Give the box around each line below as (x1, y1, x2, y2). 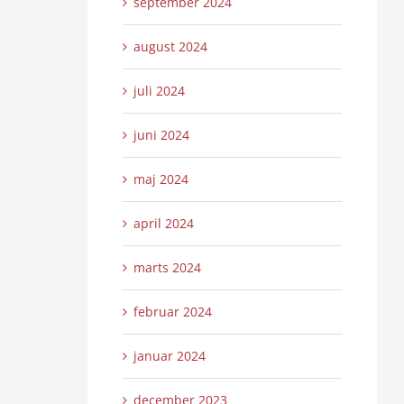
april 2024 (133, 215, 194, 233)
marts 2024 (133, 259, 201, 277)
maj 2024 (133, 170, 188, 188)
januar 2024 (133, 347, 206, 365)
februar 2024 (133, 303, 212, 321)
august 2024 (133, 38, 207, 56)
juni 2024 (133, 126, 189, 144)
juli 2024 (133, 82, 185, 100)
